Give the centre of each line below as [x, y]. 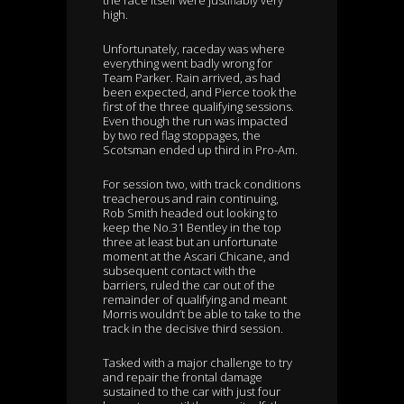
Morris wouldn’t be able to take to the [202, 314]
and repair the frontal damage [183, 377]
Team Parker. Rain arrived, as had [192, 78]
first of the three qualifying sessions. [198, 107]
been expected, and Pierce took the [200, 92]
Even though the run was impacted [195, 121]
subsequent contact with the [179, 271]
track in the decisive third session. [193, 329]
